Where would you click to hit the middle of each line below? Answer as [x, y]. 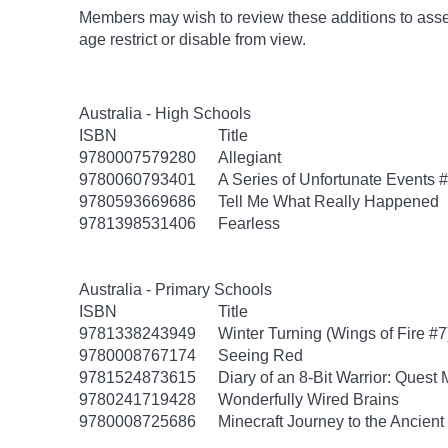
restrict [133, 39]
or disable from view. [233, 39]
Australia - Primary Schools [175, 289]
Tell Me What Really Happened [328, 201]
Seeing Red [260, 355]
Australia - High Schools [165, 113]
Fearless [249, 223]
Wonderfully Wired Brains [308, 399]
